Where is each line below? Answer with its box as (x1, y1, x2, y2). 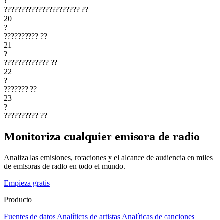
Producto (4, 195, 32, 204)
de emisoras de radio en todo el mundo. (4, 162, 125, 170)
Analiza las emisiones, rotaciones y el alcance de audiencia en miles (4, 153, 213, 162)
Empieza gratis (4, 178, 50, 187)
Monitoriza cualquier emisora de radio (4, 130, 200, 143)
